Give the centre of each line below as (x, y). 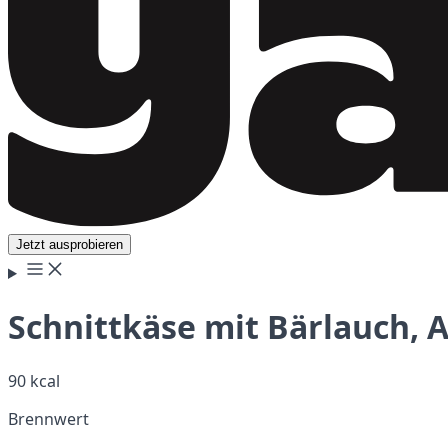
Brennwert (48, 418)
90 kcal (34, 380)
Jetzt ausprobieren (69, 244)
